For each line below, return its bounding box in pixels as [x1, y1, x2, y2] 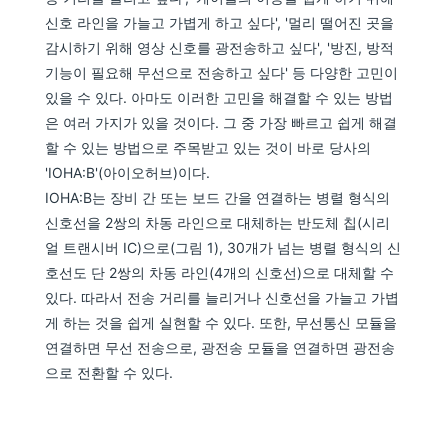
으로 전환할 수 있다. [45, 364, 174, 381]
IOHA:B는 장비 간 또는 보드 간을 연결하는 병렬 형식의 [45, 189, 391, 206]
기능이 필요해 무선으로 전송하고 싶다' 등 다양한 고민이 [45, 64, 399, 81]
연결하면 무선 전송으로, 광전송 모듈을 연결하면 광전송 [45, 339, 396, 356]
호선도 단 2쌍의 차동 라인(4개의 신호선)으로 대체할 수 [45, 264, 395, 281]
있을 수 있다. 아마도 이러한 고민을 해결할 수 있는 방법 [45, 89, 394, 106]
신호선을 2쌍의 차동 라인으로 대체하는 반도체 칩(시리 [45, 214, 391, 231]
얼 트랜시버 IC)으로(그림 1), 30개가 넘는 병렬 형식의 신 [45, 239, 402, 256]
